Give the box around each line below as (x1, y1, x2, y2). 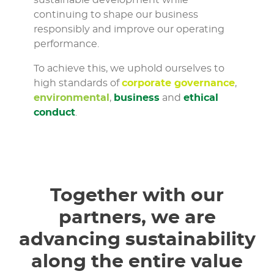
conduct (34, 108, 75, 118)
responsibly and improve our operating (34, 24, 224, 35)
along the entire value (31, 253, 243, 272)
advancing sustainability (18, 231, 256, 250)
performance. (34, 39, 99, 50)
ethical (183, 93, 218, 103)
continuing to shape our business (34, 10, 198, 20)
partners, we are (58, 209, 216, 228)
